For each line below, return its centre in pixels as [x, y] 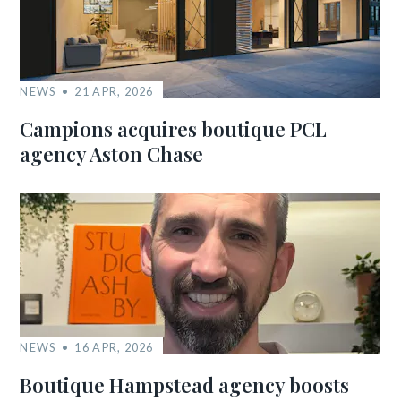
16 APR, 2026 [114, 347]
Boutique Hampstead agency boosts [185, 385]
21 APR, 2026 [114, 91]
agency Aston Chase [112, 154]
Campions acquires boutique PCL [174, 129]
